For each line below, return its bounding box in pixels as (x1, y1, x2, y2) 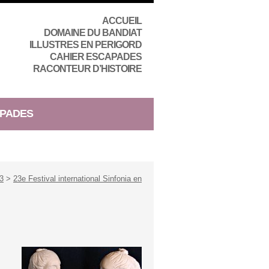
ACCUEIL (102, 16, 142, 26)
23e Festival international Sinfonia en (13, 174, 142, 183)
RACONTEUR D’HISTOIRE (33, 64, 142, 74)
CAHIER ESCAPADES (50, 52, 142, 62)
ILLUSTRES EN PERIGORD (29, 40, 142, 50)
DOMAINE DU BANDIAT (44, 28, 142, 38)
